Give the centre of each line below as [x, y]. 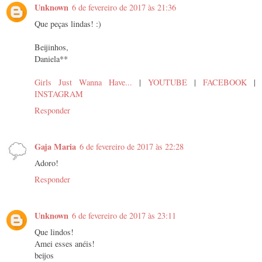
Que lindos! [54, 232]
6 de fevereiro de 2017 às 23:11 [124, 216]
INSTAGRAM [60, 94]
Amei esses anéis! [65, 244]
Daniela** [51, 59]
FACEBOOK [228, 82]
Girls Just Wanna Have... [87, 82]
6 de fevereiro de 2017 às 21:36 [124, 8]
